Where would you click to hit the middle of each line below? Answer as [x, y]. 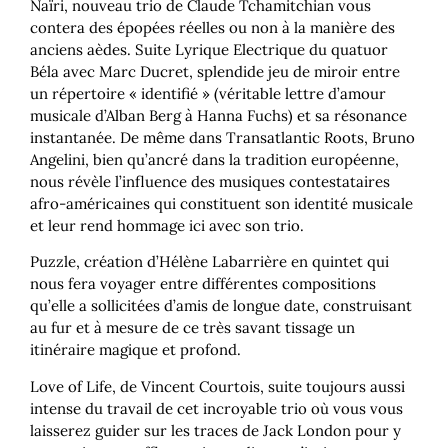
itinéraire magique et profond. [135, 350]
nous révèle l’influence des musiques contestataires [210, 182]
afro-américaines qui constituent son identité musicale [221, 204]
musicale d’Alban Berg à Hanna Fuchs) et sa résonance [218, 116]
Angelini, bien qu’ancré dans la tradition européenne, [214, 160]
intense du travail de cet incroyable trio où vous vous [216, 408]
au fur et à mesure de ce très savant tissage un [192, 328]
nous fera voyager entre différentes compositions [203, 284]
